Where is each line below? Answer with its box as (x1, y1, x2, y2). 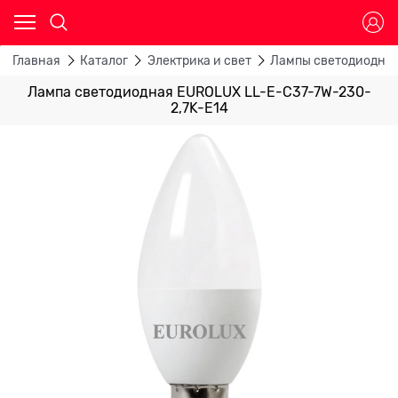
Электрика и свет (147, 53, 251, 68)
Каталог (79, 53, 128, 68)
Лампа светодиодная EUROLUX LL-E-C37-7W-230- (27, 84, 371, 100)
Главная (12, 53, 60, 68)
